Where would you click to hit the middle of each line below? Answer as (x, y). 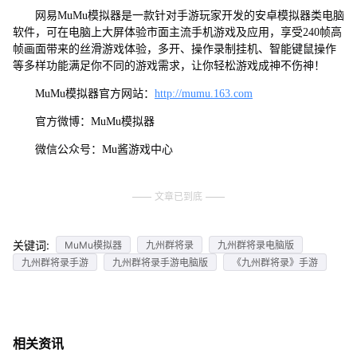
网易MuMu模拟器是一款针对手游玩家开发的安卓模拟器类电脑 (178, 16)
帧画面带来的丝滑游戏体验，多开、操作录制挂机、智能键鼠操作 (174, 49)
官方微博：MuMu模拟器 (83, 122)
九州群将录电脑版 (255, 245)
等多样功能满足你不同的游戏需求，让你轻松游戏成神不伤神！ (169, 66)
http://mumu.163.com (203, 94)
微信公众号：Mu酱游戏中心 (92, 150)
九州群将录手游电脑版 (160, 262)
